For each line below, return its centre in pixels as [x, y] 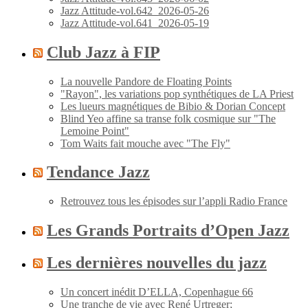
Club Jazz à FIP [103, 52]
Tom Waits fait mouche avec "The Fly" [145, 143]
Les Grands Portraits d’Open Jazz [168, 231]
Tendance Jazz [98, 172]
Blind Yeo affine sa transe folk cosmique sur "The [168, 118]
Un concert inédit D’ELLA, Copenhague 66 [157, 292]
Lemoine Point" [95, 131]
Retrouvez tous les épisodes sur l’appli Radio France [174, 201]
